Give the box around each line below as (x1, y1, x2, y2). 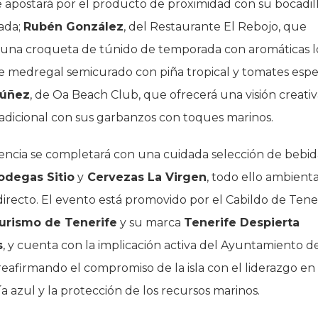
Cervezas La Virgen (84, 170, 207, 184)
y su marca (117, 215, 184, 229)
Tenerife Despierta (184, 215, 300, 229)
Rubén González (23, 19, 124, 33)
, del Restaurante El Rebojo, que (124, 19, 307, 33)
